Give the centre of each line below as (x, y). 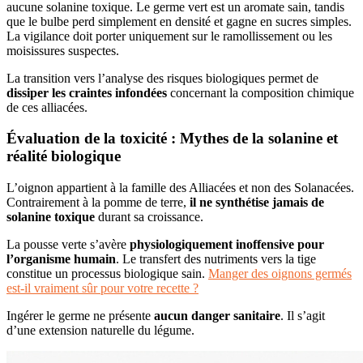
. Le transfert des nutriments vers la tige (216, 259)
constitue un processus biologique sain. (107, 274)
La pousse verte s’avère (68, 245)
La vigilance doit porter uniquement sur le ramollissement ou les (169, 36)
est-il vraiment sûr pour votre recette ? (102, 288)
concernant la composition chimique (261, 92)
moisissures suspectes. (63, 50)
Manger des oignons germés (280, 274)
